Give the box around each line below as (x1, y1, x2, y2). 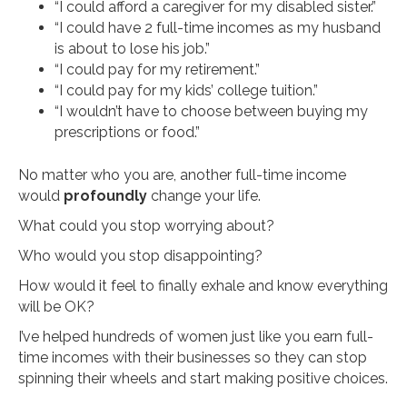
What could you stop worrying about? (18, 216, 274, 234)
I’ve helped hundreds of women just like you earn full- (18, 327, 373, 345)
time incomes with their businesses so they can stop (18, 348, 367, 366)
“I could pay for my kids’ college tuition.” (55, 81, 318, 99)
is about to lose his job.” (55, 39, 210, 57)
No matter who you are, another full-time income (18, 165, 346, 184)
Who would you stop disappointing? (18, 246, 263, 264)
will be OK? (18, 297, 98, 315)
